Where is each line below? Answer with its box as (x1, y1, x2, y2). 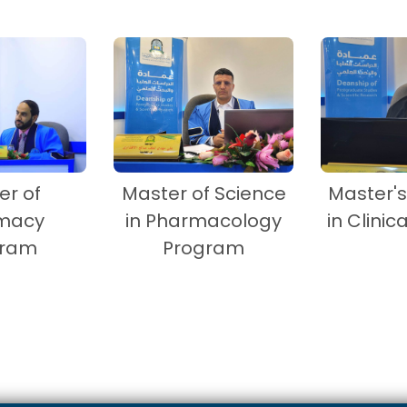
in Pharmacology (125, 207, 282, 233)
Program (163, 234, 244, 261)
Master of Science (121, 180, 286, 206)
